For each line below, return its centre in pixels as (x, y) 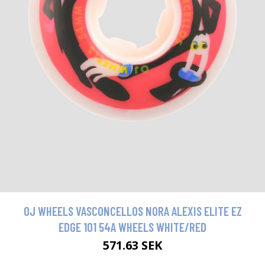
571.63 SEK (132, 245)
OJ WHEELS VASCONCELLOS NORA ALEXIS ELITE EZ (132, 211)
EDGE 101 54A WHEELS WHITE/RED (132, 227)
